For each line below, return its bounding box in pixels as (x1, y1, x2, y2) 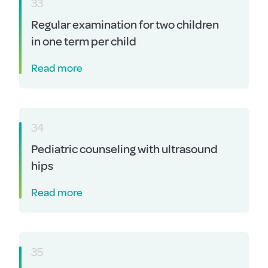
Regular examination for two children (31, 17, 219, 32)
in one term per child (31, 34, 136, 49)
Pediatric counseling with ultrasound (31, 142, 218, 157)
